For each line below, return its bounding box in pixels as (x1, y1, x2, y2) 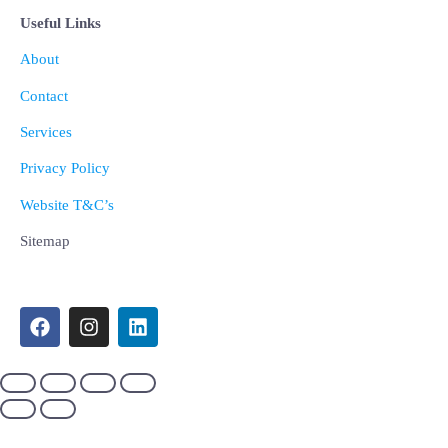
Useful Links (20, 14, 101, 31)
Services (20, 124, 72, 141)
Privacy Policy (20, 160, 110, 177)
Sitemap (20, 233, 70, 250)
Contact (20, 87, 68, 104)
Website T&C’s (20, 196, 114, 213)
